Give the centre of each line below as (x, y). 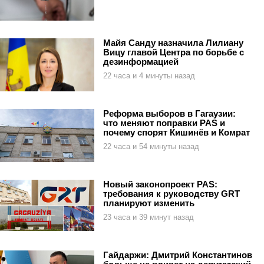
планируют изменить (149, 203)
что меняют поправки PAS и (164, 123)
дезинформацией (141, 61)
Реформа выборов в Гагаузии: (169, 113)
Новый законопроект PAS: (160, 184)
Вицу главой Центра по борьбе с (174, 52)
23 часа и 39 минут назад (148, 217)
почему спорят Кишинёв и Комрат (176, 132)
